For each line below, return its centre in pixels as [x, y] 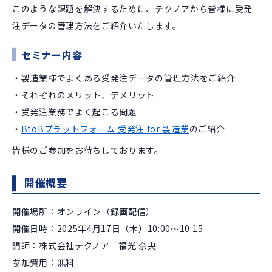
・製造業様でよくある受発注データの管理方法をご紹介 [124, 78]
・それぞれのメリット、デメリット [84, 95]
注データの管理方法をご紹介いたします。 [97, 26]
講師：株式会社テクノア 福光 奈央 [84, 246]
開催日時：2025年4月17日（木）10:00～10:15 [108, 229]
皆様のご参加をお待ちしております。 [88, 150]
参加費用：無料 [43, 263]
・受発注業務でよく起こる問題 [75, 112]
